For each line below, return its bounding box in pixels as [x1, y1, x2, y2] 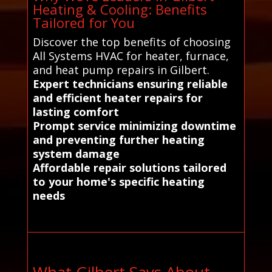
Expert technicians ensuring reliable [32, 76, 228, 91]
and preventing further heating [32, 132, 205, 147]
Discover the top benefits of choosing [32, 34, 231, 49]
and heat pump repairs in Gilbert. [32, 62, 209, 77]
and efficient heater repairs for [32, 90, 203, 105]
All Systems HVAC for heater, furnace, [32, 48, 229, 63]
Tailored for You [32, 13, 135, 32]
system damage [32, 146, 120, 161]
